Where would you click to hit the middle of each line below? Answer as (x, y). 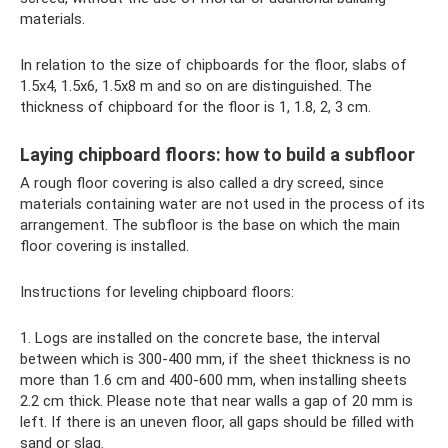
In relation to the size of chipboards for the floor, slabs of (213, 64)
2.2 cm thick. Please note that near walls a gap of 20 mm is (216, 400)
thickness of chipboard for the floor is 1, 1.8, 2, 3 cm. (195, 106)
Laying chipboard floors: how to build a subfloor (217, 154)
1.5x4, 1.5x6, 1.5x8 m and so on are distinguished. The (196, 85)
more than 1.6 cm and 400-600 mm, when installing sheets (213, 379)
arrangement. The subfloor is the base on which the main (210, 224)
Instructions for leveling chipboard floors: (157, 291)
